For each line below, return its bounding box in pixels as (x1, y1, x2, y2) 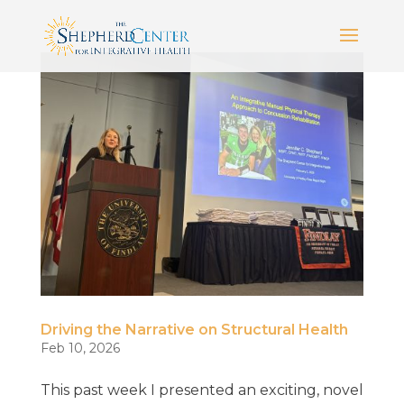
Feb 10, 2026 (40, 339, 120, 356)
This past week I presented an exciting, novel (40, 381, 363, 399)
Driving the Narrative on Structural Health (40, 320, 348, 338)
